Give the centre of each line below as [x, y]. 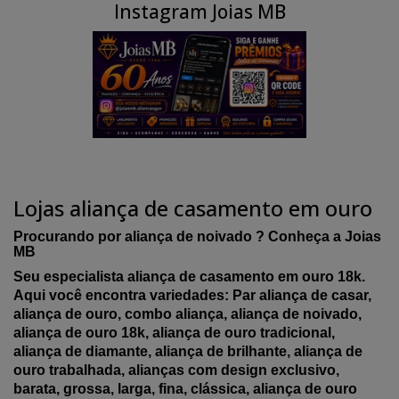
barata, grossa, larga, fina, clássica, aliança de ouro [185, 388]
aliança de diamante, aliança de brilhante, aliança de [188, 351]
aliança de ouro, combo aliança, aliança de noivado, [187, 313]
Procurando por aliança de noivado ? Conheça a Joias [197, 236]
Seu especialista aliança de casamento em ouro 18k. [189, 276]
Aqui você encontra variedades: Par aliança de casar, [192, 295]
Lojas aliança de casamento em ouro [193, 208]
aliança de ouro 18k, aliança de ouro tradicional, [174, 332]
